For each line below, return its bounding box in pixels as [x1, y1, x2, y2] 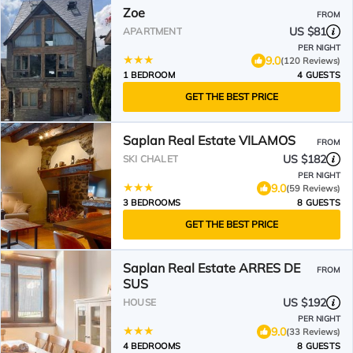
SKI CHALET [123, 153, 178, 165]
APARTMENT [123, 25, 182, 37]
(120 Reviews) [281, 54, 340, 66]
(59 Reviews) [286, 182, 340, 194]
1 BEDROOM [123, 69, 175, 80]
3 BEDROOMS [123, 197, 180, 208]
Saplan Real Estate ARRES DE [123, 260, 300, 276]
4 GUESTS [297, 69, 340, 80]
